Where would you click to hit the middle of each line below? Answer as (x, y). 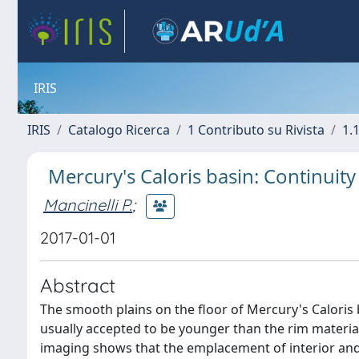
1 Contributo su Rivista (256, 130)
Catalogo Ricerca (119, 130)
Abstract (78, 285)
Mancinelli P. (88, 204)
